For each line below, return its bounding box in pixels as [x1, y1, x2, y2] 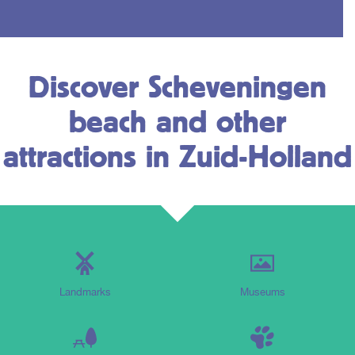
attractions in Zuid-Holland [3, 139, 352, 173]
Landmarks [59, 286, 111, 298]
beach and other [69, 104, 286, 138]
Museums [239, 286, 285, 298]
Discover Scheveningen [29, 69, 326, 103]
